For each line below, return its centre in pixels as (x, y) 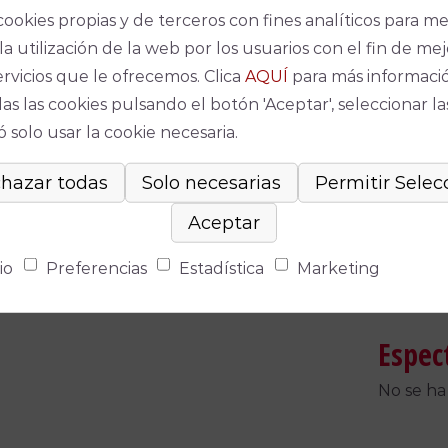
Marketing (339, 268)
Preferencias (96, 268)
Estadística (222, 268)
